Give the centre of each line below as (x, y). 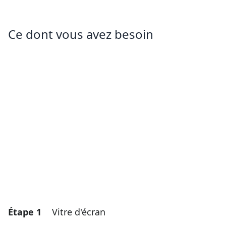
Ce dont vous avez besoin (81, 34)
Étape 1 (25, 212)
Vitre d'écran (79, 212)
